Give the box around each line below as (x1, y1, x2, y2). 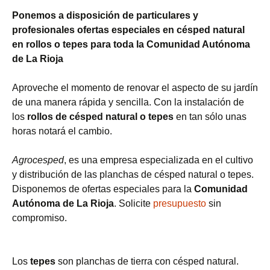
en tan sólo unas (174, 111, 246, 122)
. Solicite (114, 198, 153, 209)
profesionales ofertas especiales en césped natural (12, 25, 245, 35)
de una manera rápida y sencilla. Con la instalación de (12, 97, 244, 107)
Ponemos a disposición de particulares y (12, 10, 198, 20)
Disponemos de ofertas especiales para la (12, 184, 194, 194)
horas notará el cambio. (12, 126, 112, 136)
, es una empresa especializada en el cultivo (64, 155, 253, 165)
